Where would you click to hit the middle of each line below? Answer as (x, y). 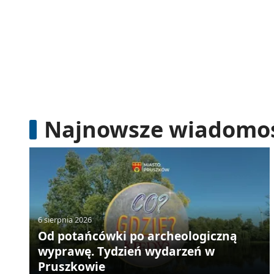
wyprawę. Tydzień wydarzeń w (126, 251)
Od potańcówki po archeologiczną (137, 235)
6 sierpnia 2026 (65, 220)
